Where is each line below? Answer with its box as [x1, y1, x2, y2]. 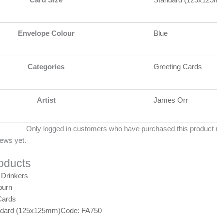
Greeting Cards [154, 62, 202, 71]
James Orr [154, 96, 188, 104]
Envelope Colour [17, 29, 75, 37]
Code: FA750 [61, 206, 102, 215]
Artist [36, 96, 56, 104]
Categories [28, 62, 64, 71]
